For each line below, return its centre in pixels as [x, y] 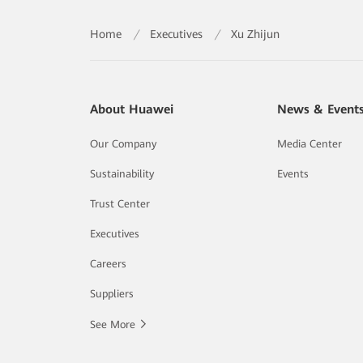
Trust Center [120, 204]
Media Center [309, 144]
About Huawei [132, 109]
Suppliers [112, 294]
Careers [109, 264]
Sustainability [122, 174]
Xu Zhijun [256, 34]
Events [293, 174]
